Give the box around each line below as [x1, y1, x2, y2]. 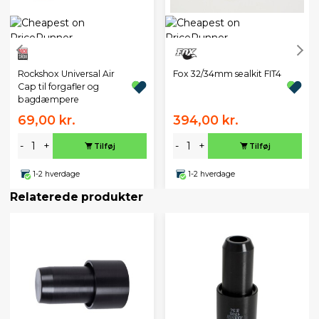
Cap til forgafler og [17, 81, 99, 93]
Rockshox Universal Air [17, 68, 115, 80]
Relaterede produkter [10, 190, 143, 204]
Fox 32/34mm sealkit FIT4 [172, 68, 281, 80]
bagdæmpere [17, 94, 79, 105]
